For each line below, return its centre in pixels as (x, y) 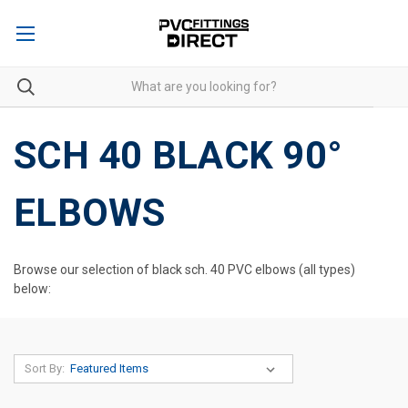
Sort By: (44, 368)
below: (32, 288)
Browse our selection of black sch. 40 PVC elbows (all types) (184, 269)
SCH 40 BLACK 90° (178, 155)
